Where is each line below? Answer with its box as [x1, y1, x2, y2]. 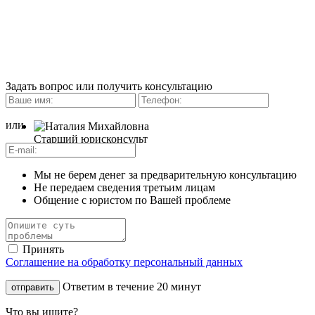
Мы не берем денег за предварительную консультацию [34, 168, 297, 181]
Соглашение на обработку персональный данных [6, 255, 243, 268]
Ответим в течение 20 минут [63, 280, 201, 292]
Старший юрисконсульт [34, 132, 148, 145]
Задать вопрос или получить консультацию [6, 79, 212, 92]
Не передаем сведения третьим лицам [34, 181, 215, 193]
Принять [22, 243, 64, 255]
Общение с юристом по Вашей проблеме [34, 193, 231, 206]
